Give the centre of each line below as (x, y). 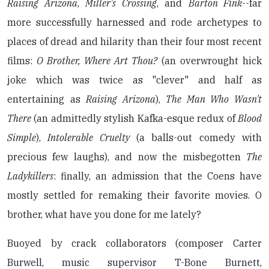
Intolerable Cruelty (89, 137)
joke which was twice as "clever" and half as (134, 80)
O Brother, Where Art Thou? (97, 60)
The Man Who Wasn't (214, 99)
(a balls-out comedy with (196, 137)
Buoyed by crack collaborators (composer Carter (134, 243)
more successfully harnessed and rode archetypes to (134, 22)
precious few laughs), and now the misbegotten (127, 156)
